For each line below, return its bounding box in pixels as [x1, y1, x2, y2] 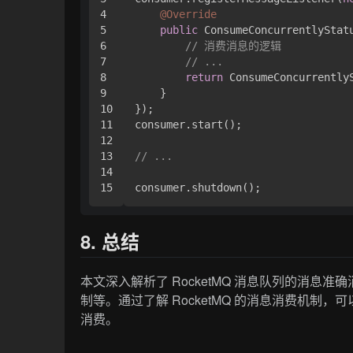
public [160, 23, 199, 36]
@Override [160, 7, 217, 20]
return [185, 70, 224, 84]
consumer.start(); [135, 117, 243, 131]
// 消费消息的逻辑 [185, 39, 282, 52]
